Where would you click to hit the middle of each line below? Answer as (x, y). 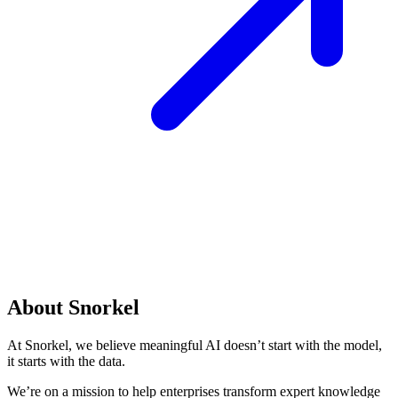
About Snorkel (73, 307)
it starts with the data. (66, 361)
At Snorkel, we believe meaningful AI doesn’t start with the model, (195, 345)
